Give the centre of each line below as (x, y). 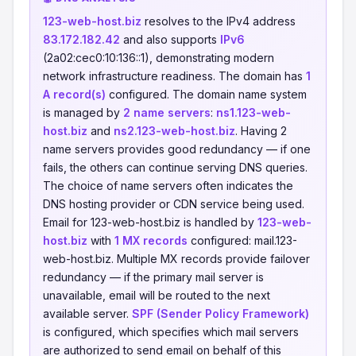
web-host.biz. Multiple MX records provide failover (176, 259)
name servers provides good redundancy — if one (177, 149)
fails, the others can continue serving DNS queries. (175, 167)
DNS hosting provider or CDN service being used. (174, 204)
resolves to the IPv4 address (219, 21)
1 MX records (151, 240)
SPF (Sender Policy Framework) (221, 313)
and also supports (170, 39)
